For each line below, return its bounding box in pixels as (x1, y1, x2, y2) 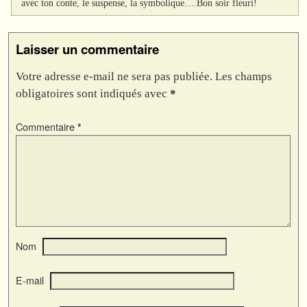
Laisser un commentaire (16, 40, 159, 59)
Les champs (215, 70, 272, 84)
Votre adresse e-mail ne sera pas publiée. (16, 70, 212, 84)
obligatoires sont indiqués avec (16, 87, 170, 101)
